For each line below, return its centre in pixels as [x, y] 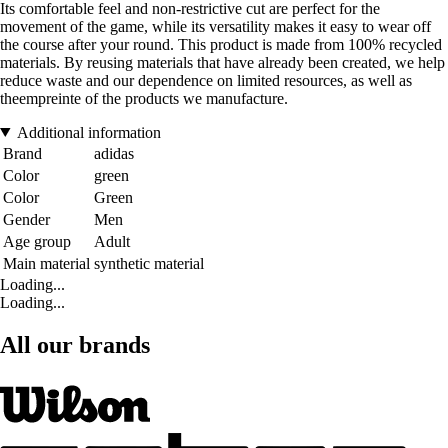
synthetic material [149, 263]
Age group [37, 241]
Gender [26, 219]
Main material [46, 263]
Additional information [88, 132]
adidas [114, 153]
